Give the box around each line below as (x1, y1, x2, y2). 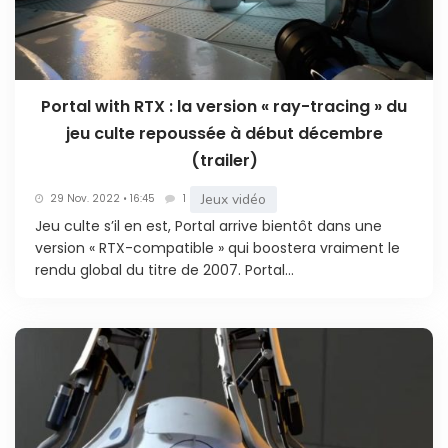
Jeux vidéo (201, 189, 266, 209)
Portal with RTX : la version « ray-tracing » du (41, 94, 407, 118)
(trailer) (190, 148, 258, 172)
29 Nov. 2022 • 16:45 (50, 191, 155, 207)
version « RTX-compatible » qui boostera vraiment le (35, 237, 400, 258)
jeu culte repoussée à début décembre (65, 121, 383, 145)
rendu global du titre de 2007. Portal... (35, 259, 294, 280)
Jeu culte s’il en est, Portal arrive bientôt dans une (35, 215, 382, 236)
